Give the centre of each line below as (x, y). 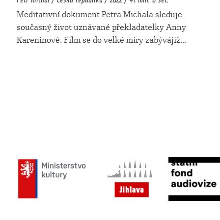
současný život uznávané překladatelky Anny (102, 27)
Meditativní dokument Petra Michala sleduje (100, 15)
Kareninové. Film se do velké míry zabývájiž (99, 40)
